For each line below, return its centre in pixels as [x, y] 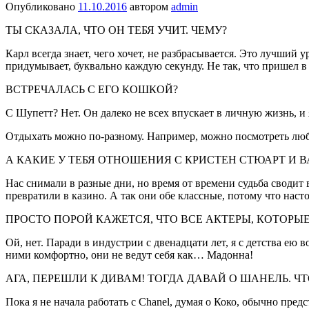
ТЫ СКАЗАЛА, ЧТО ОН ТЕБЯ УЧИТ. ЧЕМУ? [116, 30]
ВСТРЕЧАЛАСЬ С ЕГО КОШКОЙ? [92, 90]
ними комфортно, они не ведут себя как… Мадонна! [129, 255]
